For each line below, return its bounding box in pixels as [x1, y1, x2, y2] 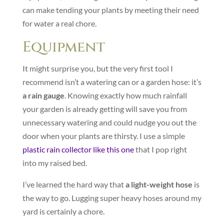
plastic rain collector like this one [22, 144, 134, 154]
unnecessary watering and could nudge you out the [22, 117, 196, 127]
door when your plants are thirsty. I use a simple [22, 130, 185, 140]
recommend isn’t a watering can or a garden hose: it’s [22, 76, 201, 86]
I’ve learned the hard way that [22, 179, 125, 189]
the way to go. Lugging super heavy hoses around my [22, 192, 201, 202]
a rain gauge [22, 90, 64, 100]
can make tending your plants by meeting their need [22, 4, 199, 14]
